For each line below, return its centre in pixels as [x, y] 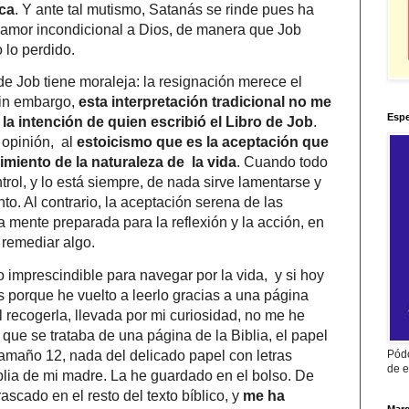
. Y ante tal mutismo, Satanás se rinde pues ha [164, 10]
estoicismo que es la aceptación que [203, 142]
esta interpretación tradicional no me [205, 102]
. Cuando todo [282, 163]
